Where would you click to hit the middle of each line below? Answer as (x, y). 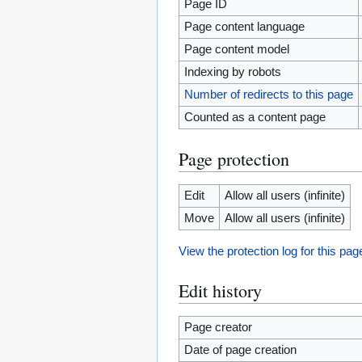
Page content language (245, 27)
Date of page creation (241, 349)
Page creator (219, 327)
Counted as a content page (255, 118)
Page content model (237, 50)
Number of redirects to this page (269, 95)
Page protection (234, 159)
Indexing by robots (233, 72)
